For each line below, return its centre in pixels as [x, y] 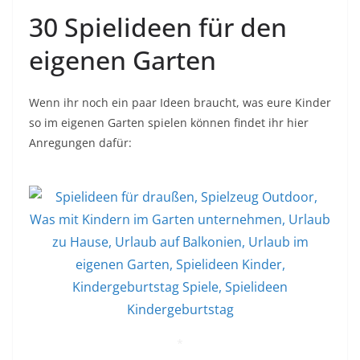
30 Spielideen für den [158, 27]
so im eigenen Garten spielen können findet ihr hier [169, 123]
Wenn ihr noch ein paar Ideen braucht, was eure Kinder [180, 103]
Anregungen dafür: [80, 143]
